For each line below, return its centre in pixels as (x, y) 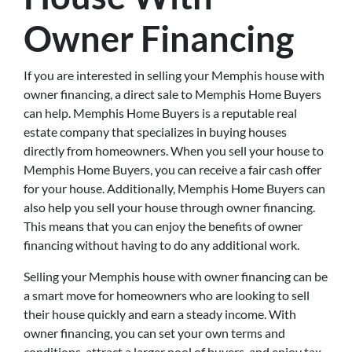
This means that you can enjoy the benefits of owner (163, 226)
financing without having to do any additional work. (161, 245)
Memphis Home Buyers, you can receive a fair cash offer (172, 169)
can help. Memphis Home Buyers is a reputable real (160, 113)
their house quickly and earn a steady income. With (160, 314)
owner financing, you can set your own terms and (154, 333)
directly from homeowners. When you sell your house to (174, 150)
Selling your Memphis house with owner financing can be (176, 276)
